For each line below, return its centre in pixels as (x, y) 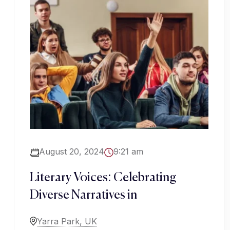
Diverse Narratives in (83, 195)
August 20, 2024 (72, 152)
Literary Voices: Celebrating (103, 178)
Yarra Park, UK (67, 222)
